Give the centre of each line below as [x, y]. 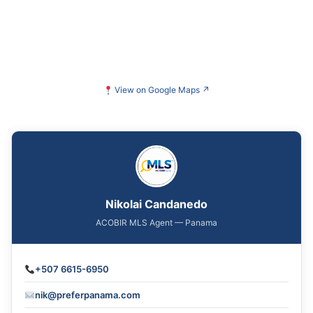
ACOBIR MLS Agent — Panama [156, 223]
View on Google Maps [158, 90]
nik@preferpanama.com [87, 295]
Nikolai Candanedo [156, 204]
